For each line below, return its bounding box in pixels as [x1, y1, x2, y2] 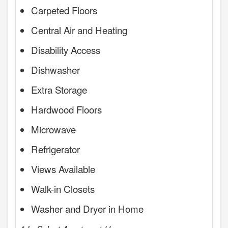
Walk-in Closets [31, 181, 95, 195]
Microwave [31, 122, 76, 136]
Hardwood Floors [31, 102, 102, 116]
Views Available [31, 161, 95, 176]
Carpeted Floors [31, 3, 97, 17]
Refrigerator [31, 141, 80, 156]
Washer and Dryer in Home [31, 201, 144, 215]
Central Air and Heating [31, 22, 127, 37]
